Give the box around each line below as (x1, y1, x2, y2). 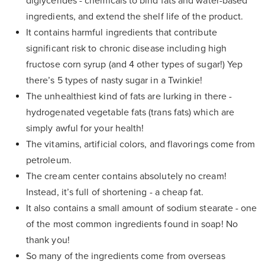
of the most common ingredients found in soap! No (26, 218, 238, 231)
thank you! (26, 234, 70, 247)
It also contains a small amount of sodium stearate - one (26, 202, 257, 215)
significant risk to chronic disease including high (26, 43, 227, 55)
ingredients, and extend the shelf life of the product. (26, 11, 244, 23)
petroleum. (26, 154, 72, 167)
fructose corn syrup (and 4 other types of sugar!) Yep (26, 59, 243, 71)
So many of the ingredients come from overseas (26, 250, 225, 263)
